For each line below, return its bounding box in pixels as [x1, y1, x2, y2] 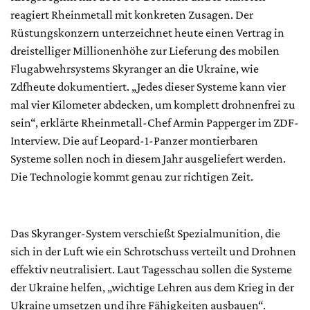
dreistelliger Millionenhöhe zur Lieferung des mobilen [10, 43, 280, 57]
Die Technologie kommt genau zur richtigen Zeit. [10, 169, 253, 183]
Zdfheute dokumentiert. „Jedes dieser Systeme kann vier [10, 79, 286, 93]
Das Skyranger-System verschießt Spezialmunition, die [10, 226, 280, 240]
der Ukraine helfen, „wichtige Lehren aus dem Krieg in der [10, 280, 294, 294]
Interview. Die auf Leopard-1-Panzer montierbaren [10, 133, 258, 147]
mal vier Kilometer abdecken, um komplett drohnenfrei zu [10, 97, 295, 111]
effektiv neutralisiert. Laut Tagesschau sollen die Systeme [10, 262, 292, 276]
